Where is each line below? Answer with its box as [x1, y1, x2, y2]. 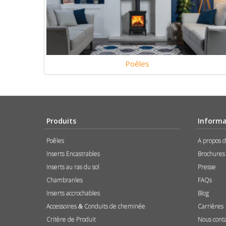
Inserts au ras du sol [46, 162, 99, 171]
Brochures [198, 149, 225, 158]
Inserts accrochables [46, 188, 100, 197]
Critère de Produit [46, 214, 96, 223]
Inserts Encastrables [46, 149, 100, 158]
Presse [198, 162, 216, 171]
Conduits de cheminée [83, 201, 145, 210]
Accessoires [46, 201, 78, 210]
